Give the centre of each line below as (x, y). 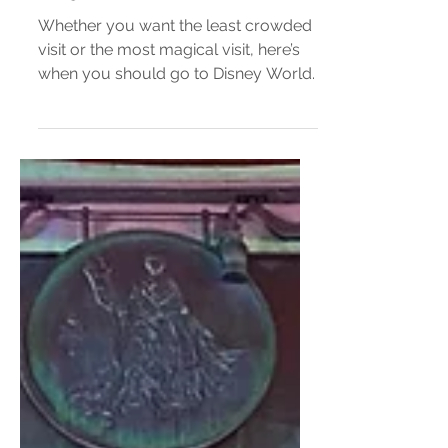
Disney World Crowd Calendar (176, 81)
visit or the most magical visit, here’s (169, 169)
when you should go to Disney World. (176, 193)
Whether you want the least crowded (175, 145)
